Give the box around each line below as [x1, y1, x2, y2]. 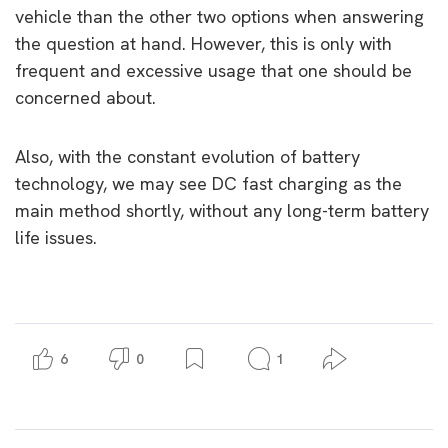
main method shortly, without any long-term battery [15, 198, 429, 222]
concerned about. [15, 85, 156, 109]
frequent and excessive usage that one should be [15, 58, 412, 82]
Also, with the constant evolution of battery [15, 144, 360, 168]
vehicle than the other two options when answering [15, 4, 424, 28]
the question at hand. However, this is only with [15, 31, 392, 55]
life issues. [15, 225, 97, 249]
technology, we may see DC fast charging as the [15, 171, 402, 195]
